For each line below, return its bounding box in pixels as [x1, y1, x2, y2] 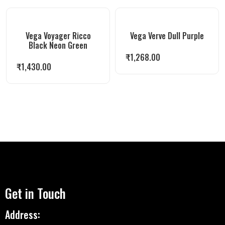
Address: [5, 207, 40, 222]
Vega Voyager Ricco [25, 30, 91, 42]
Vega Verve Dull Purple [130, 30, 204, 42]
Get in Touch [5, 184, 66, 202]
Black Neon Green [29, 39, 87, 51]
